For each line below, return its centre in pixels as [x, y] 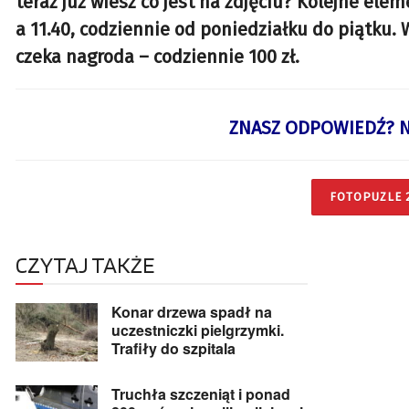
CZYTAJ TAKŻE [85, 264]
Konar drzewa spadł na [192, 311]
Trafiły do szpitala [173, 348]
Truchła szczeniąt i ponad [201, 393]
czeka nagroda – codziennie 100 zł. [157, 57]
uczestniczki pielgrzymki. [198, 330]
